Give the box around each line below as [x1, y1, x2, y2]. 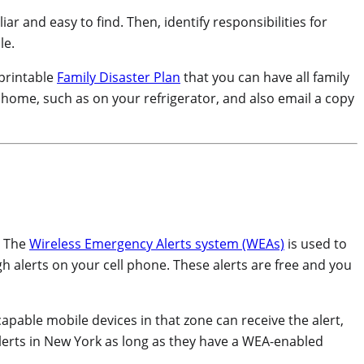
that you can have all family [180, 68, 349, 87]
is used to [284, 235, 347, 253]
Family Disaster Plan [57, 68, 180, 87]
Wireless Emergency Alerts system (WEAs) [29, 235, 284, 253]
